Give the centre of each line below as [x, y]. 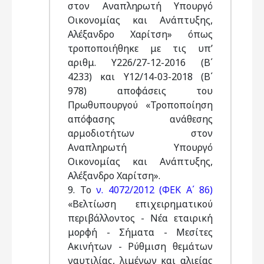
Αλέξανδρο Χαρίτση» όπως [140, 34]
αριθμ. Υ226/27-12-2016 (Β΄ [140, 62]
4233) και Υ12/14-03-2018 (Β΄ [140, 77]
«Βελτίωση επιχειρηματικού [140, 204]
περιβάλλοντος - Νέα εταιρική [140, 218]
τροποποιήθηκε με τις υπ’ [140, 48]
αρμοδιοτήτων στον [140, 133]
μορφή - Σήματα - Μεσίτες [140, 232]
